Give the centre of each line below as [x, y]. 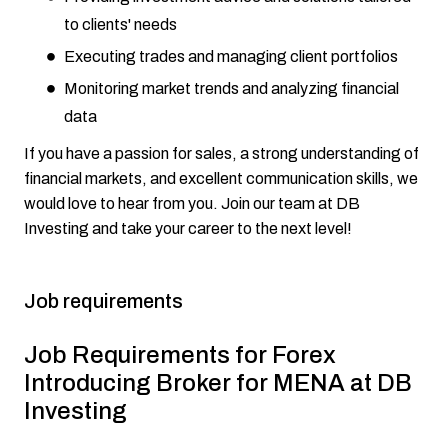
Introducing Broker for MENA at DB [218, 383]
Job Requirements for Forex [180, 355]
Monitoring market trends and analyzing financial [231, 89]
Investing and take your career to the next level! [188, 229]
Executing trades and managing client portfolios [231, 57]
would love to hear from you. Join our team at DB [192, 204]
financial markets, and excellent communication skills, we [221, 179]
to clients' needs [120, 25]
